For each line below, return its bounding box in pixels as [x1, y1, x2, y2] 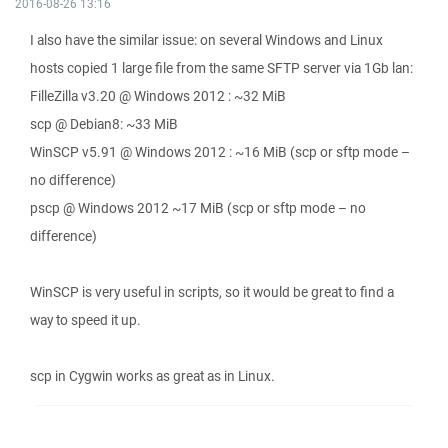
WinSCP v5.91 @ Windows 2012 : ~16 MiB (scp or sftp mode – [30, 143, 410, 161]
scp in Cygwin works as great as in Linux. [30, 367, 275, 385]
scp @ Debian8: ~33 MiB [30, 115, 178, 133]
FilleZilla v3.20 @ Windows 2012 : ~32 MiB [30, 87, 286, 105]
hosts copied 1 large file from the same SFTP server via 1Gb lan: [30, 59, 413, 77]
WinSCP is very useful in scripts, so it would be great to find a [30, 283, 394, 301]
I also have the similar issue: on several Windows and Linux [30, 31, 383, 49]
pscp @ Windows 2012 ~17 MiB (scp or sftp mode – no [30, 199, 366, 217]
